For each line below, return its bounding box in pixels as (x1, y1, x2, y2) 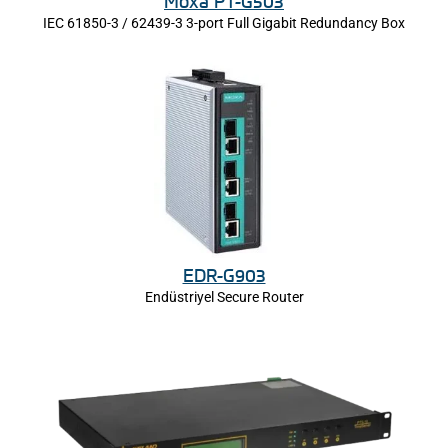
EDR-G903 (182, 263, 266, 286)
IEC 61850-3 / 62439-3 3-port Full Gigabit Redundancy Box (43, 15, 405, 32)
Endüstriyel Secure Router (144, 288, 304, 305)
